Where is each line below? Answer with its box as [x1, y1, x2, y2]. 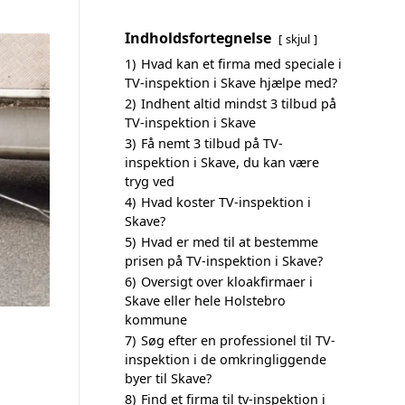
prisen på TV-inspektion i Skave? [125, 252, 323, 269]
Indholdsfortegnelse [125, 28, 271, 48]
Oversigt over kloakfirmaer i [141, 273, 313, 290]
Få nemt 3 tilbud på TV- [141, 135, 283, 152]
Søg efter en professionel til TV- [141, 332, 335, 349]
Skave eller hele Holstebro [125, 292, 286, 309]
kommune [125, 311, 187, 328]
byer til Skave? [125, 370, 212, 387]
